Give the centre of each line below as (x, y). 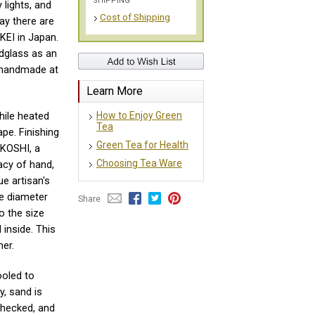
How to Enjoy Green (139, 115)
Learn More (115, 91)
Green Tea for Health (142, 144)
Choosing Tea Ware (139, 163)
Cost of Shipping (135, 17)
